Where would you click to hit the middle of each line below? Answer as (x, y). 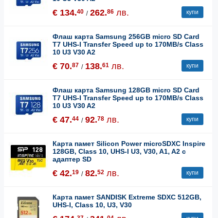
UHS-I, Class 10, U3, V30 (92, 205)
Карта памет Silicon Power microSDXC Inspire (129, 143)
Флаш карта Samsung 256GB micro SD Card (126, 36)
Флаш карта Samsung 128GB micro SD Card (126, 90)
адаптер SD (72, 159)
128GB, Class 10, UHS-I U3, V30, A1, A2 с (119, 151)
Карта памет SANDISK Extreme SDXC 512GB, (127, 197)
